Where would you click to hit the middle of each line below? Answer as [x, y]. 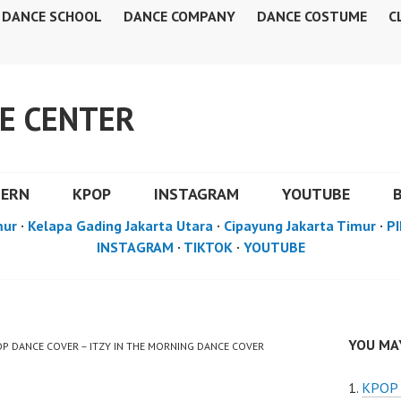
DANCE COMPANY [179, 16]
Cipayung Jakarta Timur [300, 226]
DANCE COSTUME [312, 16]
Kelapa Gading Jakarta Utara [120, 226]
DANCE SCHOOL [52, 16]
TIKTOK [208, 247]
